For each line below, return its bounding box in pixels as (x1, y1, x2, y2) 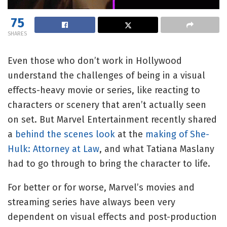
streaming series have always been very (8, 196, 175, 208)
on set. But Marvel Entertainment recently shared (8, 113, 217, 125)
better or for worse (23, 181, 104, 193)
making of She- (145, 128, 209, 140)
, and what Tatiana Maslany (99, 143, 214, 155)
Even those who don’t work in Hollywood (8, 55, 182, 66)
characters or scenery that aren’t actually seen (8, 99, 206, 110)
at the (115, 128, 145, 140)
